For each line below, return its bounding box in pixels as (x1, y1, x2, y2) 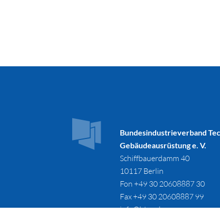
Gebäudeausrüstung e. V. (120, 140, 206, 150)
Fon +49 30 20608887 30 (120, 179, 205, 189)
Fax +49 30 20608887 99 (120, 192, 204, 201)
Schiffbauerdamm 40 (120, 153, 190, 163)
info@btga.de (120, 204, 165, 214)
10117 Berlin (120, 166, 164, 176)
